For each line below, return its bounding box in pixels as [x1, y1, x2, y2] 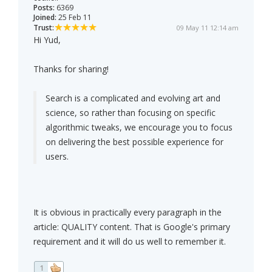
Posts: [33, 2, 55, 13]
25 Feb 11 [56, 12, 92, 23]
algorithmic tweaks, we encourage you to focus [46, 121, 233, 134]
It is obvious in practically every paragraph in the [33, 206, 222, 219]
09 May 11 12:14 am [177, 23, 239, 33]
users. [46, 151, 69, 163]
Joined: [33, 12, 56, 23]
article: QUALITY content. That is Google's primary [33, 221, 230, 233]
